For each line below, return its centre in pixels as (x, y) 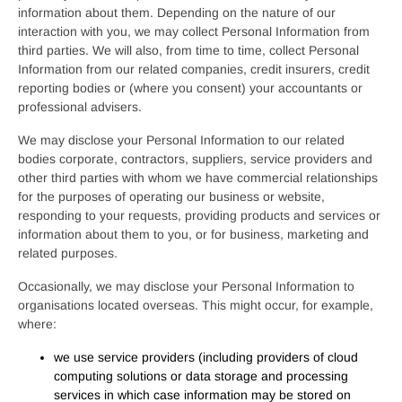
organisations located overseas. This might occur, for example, (196, 305)
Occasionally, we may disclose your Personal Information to (186, 286)
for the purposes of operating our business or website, (171, 197)
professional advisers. (80, 107)
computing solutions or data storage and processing (201, 376)
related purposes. (68, 253)
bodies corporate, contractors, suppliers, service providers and (195, 159)
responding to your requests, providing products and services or (199, 215)
